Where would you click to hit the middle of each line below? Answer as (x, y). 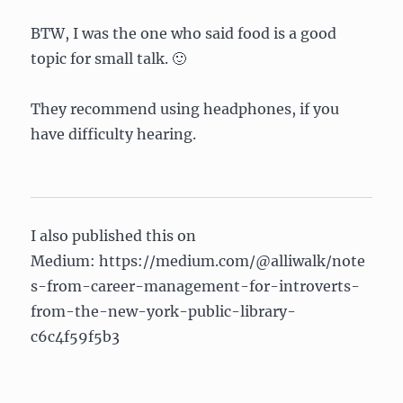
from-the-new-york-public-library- (164, 311)
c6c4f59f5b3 (76, 336)
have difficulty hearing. (114, 134)
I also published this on (114, 235)
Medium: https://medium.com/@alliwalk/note (198, 260)
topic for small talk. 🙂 (109, 58)
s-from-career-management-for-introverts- (196, 286)
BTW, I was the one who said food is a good (184, 33)
